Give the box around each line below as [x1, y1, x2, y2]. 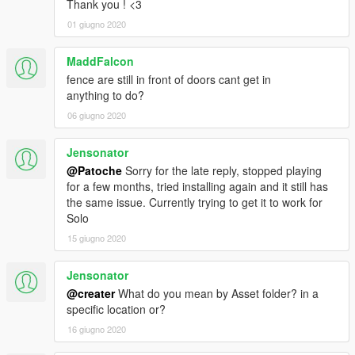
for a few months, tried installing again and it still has [67, 178, 328, 195]
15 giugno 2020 [67, 231, 126, 245]
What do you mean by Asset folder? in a [115, 285, 319, 302]
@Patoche [67, 162, 122, 179]
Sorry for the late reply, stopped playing [122, 162, 322, 179]
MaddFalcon [67, 53, 134, 70]
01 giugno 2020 [67, 17, 126, 31]
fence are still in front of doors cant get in [67, 71, 271, 88]
